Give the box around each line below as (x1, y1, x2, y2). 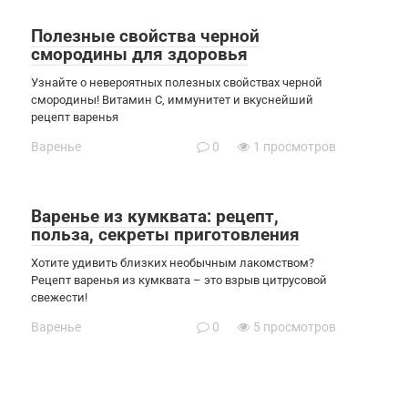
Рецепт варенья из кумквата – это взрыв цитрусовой (31, 272, 327, 287)
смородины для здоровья (31, 43, 248, 65)
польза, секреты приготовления (31, 223, 300, 245)
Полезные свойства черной (31, 25, 260, 46)
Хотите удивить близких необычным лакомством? (31, 255, 314, 270)
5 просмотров (250, 319, 336, 334)
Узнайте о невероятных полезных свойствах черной (31, 75, 322, 89)
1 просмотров (250, 138, 336, 154)
